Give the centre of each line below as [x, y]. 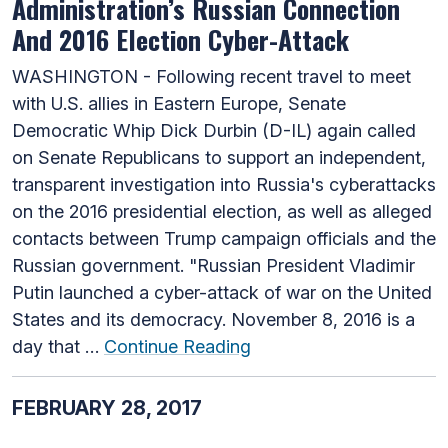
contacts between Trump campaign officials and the [224, 238]
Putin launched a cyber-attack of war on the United [222, 292]
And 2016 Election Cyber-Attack [180, 39]
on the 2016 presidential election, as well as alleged [222, 211]
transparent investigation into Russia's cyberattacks [224, 184]
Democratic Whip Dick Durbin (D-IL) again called [214, 130]
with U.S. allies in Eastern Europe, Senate [179, 103]
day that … [58, 346]
